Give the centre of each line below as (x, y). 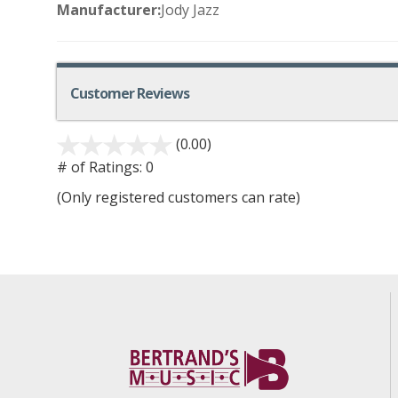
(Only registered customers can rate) (179, 198)
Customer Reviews (130, 93)
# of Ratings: (99, 167)
